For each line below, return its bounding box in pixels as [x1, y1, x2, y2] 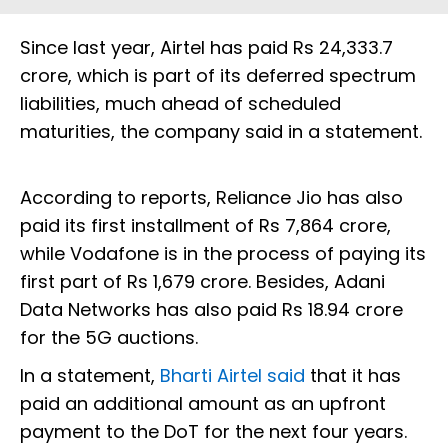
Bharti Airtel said [160, 363, 310, 389]
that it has [310, 363, 401, 389]
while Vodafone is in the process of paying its [20, 241, 426, 267]
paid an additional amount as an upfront [20, 391, 386, 417]
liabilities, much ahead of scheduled [20, 91, 341, 117]
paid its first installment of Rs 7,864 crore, [20, 213, 391, 239]
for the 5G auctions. [20, 325, 208, 351]
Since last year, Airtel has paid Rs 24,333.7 [20, 35, 393, 61]
